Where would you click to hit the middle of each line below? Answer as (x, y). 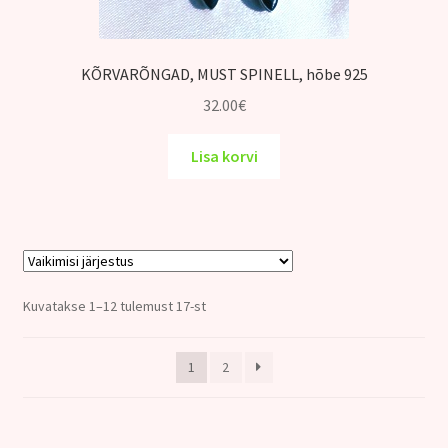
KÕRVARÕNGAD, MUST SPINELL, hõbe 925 (224, 74)
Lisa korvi (224, 155)
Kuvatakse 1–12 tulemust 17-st (114, 305)
